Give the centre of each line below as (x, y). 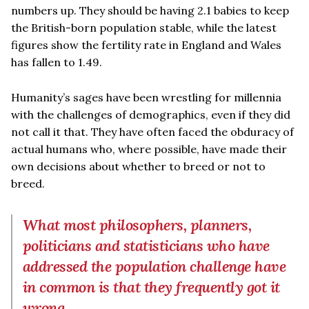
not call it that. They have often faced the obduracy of (152, 131)
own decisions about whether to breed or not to (138, 166)
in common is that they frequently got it (151, 287)
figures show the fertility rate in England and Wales (146, 44)
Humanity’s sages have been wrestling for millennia (146, 97)
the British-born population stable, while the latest (144, 27)
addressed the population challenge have (154, 266)
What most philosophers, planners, (137, 225)
